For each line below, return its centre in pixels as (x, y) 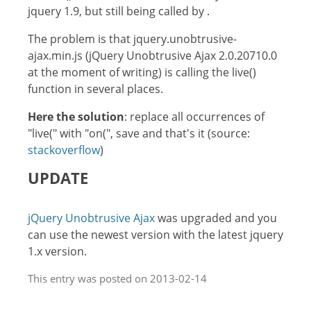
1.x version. (57, 251)
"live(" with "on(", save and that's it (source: (139, 133)
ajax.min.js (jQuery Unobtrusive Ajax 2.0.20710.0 (152, 56)
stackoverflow (64, 150)
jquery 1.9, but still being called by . (119, 11)
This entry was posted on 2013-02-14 (117, 278)
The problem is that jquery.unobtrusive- (132, 39)
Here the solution (76, 117)
